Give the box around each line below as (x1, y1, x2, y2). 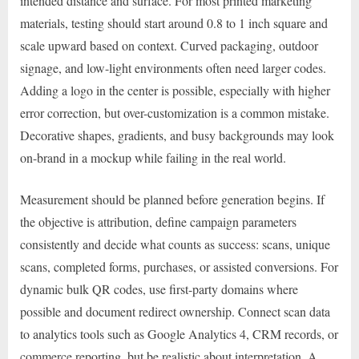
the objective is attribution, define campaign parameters (20, 212, 296, 230)
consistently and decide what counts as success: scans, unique (20, 235, 330, 252)
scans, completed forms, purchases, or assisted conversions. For (20, 257, 338, 275)
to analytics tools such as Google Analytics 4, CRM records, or (20, 325, 338, 342)
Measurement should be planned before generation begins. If (20, 190, 325, 208)
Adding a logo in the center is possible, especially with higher (20, 81, 330, 99)
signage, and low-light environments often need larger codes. (20, 58, 326, 76)
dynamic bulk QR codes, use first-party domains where (20, 280, 298, 297)
